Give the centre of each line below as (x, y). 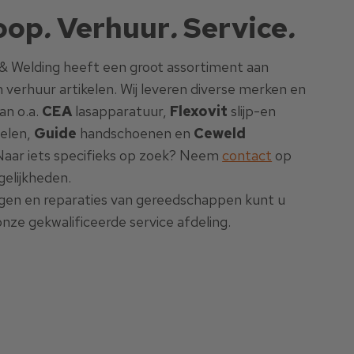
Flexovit (199, 111)
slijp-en (252, 111)
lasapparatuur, (121, 111)
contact (247, 156)
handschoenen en (136, 134)
